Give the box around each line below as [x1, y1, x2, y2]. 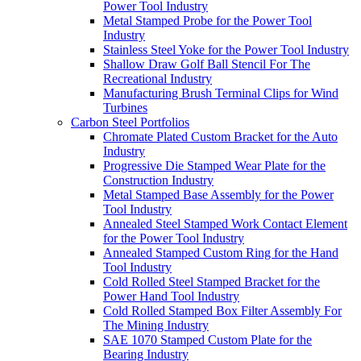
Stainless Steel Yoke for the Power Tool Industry [103, 43, 349, 56]
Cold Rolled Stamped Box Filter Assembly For [103, 304, 342, 317]
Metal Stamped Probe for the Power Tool [103, 14, 312, 27]
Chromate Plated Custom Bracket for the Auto [103, 130, 338, 143]
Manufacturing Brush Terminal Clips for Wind [103, 86, 338, 100]
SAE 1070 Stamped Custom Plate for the [103, 333, 312, 346]
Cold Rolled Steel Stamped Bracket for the [103, 275, 320, 288]
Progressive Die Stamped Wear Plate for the [103, 159, 326, 172]
